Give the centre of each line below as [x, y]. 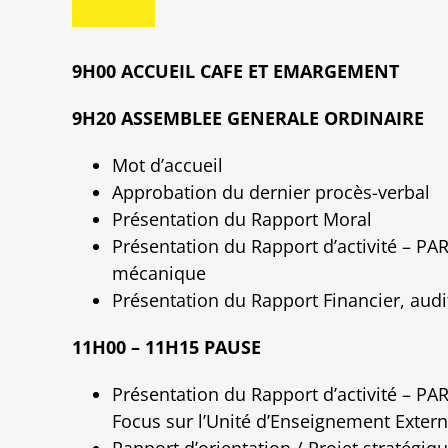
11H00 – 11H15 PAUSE [166, 346]
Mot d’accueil [167, 164]
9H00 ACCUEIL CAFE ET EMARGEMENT [235, 70]
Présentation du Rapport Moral [242, 218]
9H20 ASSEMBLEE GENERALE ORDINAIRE [248, 117]
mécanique [159, 272]
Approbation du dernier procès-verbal [271, 191]
